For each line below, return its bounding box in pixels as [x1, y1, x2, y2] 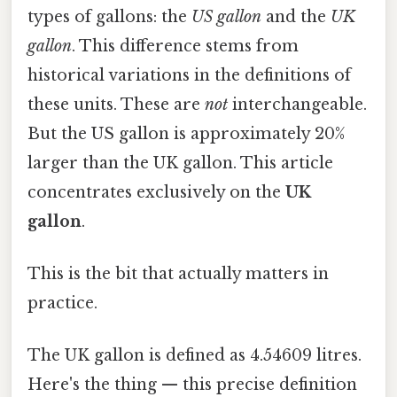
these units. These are [27, 94, 205, 114]
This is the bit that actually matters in [27, 264, 329, 284]
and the [261, 6, 331, 27]
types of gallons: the [27, 6, 191, 27]
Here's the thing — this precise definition [27, 375, 357, 395]
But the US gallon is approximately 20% [27, 123, 345, 144]
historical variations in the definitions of [27, 65, 351, 85]
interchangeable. [228, 94, 367, 114]
